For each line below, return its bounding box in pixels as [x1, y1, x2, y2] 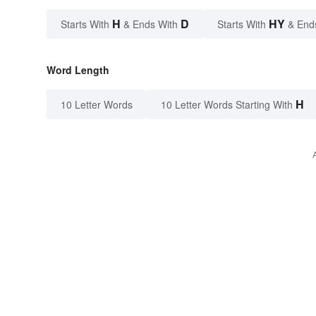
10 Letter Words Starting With [161, 97, 293, 111]
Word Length [47, 62, 109, 77]
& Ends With [121, 16, 181, 31]
